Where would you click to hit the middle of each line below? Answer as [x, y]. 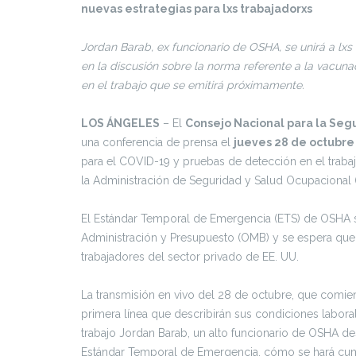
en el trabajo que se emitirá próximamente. [193, 85]
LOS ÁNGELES [120, 123]
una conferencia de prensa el [157, 142]
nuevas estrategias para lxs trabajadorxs [197, 9]
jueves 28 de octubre [294, 142]
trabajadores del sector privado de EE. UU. [190, 257]
